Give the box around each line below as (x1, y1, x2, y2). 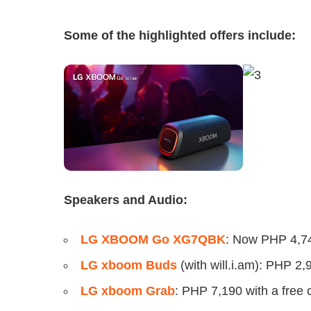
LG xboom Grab (81, 284, 175, 299)
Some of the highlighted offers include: (64, 28, 296, 43)
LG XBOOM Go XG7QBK (81, 233, 226, 247)
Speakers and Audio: (64, 193, 187, 208)
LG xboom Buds (81, 258, 177, 273)
